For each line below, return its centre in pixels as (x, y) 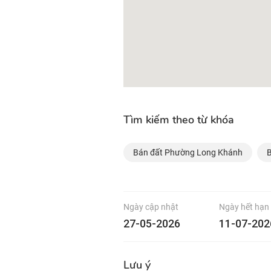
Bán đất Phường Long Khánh (188, 152)
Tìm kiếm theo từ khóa (179, 120)
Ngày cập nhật (151, 207)
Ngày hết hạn (244, 207)
